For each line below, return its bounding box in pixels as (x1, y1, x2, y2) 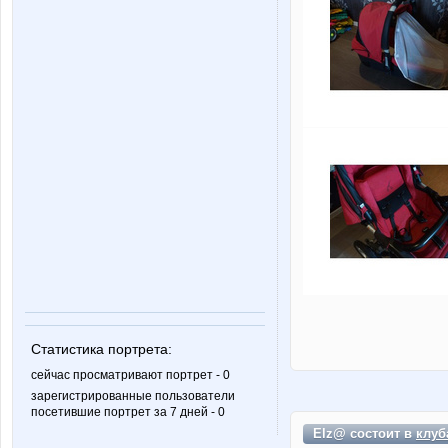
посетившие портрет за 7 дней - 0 (31, 405, 225, 419)
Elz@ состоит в (313, 425, 416, 441)
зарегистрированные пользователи (31, 389, 235, 403)
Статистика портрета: (31, 341, 172, 357)
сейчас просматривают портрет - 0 (31, 368, 230, 382)
